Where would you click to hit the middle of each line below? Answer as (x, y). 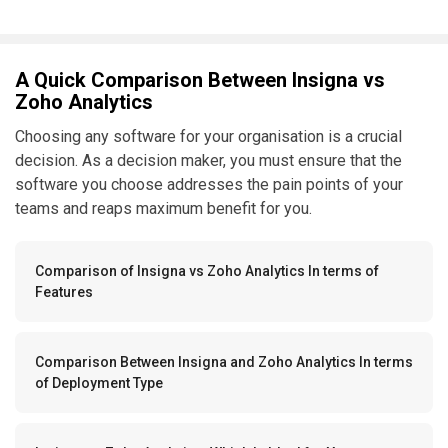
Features (64, 292)
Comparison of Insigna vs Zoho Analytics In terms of (207, 271)
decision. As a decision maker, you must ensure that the (208, 161)
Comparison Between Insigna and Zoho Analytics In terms (224, 362)
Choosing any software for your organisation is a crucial (208, 137)
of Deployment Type (99, 383)
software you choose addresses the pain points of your (209, 185)
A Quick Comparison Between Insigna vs (200, 80)
